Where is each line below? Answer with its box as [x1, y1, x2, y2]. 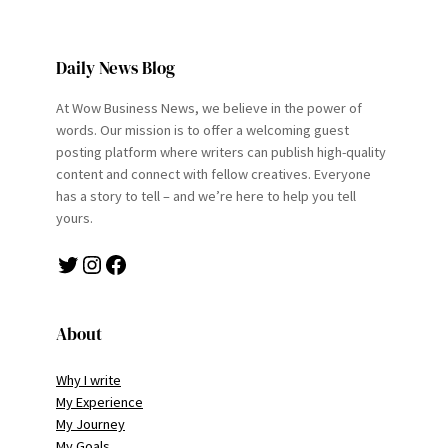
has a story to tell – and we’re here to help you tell [56, 186, 356, 205]
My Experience [56, 392, 143, 411]
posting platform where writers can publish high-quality [56, 142, 386, 161]
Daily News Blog [56, 55, 175, 80]
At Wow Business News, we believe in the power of [56, 98, 362, 117]
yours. [56, 208, 93, 227]
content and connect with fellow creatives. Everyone [56, 164, 371, 183]
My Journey [56, 414, 125, 433]
